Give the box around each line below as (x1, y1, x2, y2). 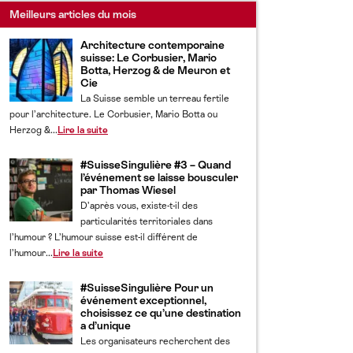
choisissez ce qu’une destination (80, 307, 241, 319)
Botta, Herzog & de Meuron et (80, 64, 230, 76)
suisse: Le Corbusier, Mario (80, 51, 217, 64)
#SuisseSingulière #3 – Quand (80, 158, 231, 171)
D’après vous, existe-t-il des (80, 200, 198, 211)
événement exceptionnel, (80, 294, 206, 307)
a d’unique (80, 319, 131, 332)
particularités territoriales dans (80, 216, 213, 227)
